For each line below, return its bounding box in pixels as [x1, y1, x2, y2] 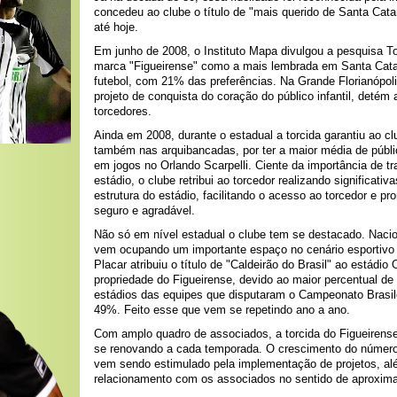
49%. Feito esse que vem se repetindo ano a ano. [94, 303, 350, 316]
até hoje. [94, 20, 138, 34]
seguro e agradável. [94, 204, 195, 217]
